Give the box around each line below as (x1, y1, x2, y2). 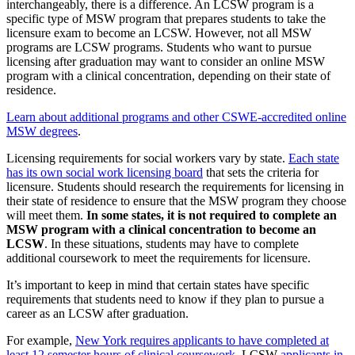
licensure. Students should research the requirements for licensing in (6, 179, 344, 193)
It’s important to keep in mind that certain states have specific (6, 277, 309, 292)
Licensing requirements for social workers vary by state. (6, 151, 288, 165)
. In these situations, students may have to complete (44, 236, 299, 250)
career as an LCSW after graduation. (6, 306, 189, 320)
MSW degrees (6, 124, 78, 138)
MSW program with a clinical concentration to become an (6, 222, 316, 236)
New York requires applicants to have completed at (75, 333, 329, 347)
